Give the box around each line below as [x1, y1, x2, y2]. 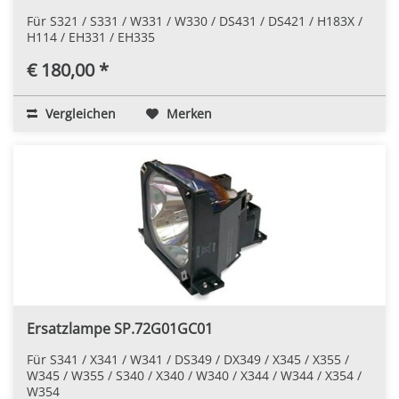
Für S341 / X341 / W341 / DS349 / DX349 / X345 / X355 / [27, 350, 349, 368]
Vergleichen [42, 104, 116, 122]
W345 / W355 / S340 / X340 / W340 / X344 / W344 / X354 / [27, 366, 362, 384]
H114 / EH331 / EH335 [27, 28, 155, 45]
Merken [167, 104, 212, 122]
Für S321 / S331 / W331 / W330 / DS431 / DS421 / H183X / [27, 12, 362, 29]
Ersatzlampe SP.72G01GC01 [27, 318, 213, 338]
